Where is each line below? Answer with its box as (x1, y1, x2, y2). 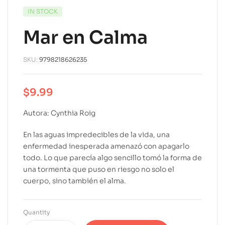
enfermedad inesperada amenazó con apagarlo (23, 141, 189, 151)
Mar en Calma (23, 26, 148, 49)
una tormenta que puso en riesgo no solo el (23, 164, 174, 174)
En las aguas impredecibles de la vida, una (23, 130, 170, 139)
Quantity (23, 208, 50, 216)
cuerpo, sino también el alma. (23, 176, 126, 185)
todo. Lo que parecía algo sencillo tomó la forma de (23, 153, 202, 162)
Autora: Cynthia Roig (23, 108, 95, 118)
